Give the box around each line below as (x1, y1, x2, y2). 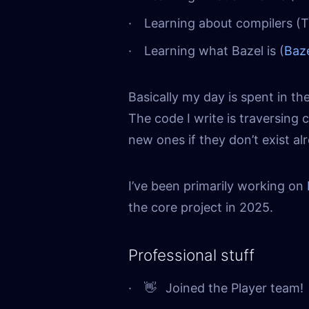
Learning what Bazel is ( (143, 43, 284, 59)
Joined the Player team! (165, 280, 303, 295)
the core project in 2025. (128, 200, 273, 215)
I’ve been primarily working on (128, 179, 307, 194)
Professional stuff (128, 246, 255, 265)
